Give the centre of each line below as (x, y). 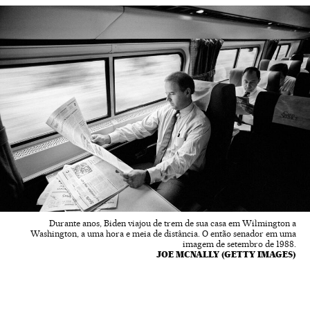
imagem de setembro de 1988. (239, 244)
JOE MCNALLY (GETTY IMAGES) (226, 254)
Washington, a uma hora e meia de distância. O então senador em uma (163, 233)
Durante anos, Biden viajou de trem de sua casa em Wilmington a (173, 223)
